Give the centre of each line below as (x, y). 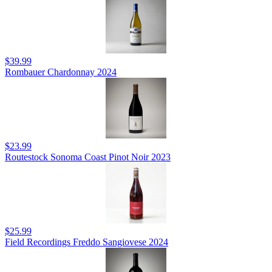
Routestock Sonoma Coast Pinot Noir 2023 (88, 157)
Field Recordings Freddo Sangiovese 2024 (87, 242)
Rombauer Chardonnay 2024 (61, 72)
